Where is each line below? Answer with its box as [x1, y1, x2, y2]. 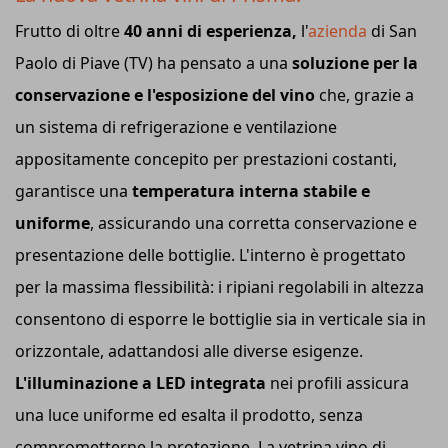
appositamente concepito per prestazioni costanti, [15, 147, 397, 170]
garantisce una [15, 179, 132, 202]
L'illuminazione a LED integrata [15, 371, 266, 394]
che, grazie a [315, 83, 414, 106]
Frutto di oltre [15, 19, 120, 42]
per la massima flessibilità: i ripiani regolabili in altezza [15, 275, 424, 298]
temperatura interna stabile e [132, 179, 370, 202]
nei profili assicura [266, 371, 409, 394]
